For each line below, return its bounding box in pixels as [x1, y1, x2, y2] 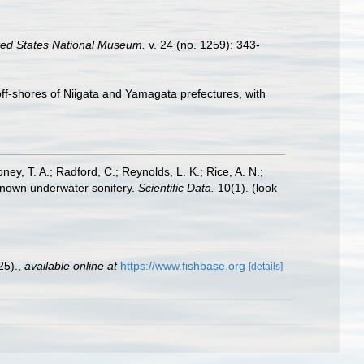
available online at [24, 259, 117, 272]
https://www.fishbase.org [120, 259, 245, 272]
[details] [249, 261, 283, 272]
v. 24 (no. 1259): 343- [145, 38, 260, 51]
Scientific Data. [138, 181, 214, 194]
